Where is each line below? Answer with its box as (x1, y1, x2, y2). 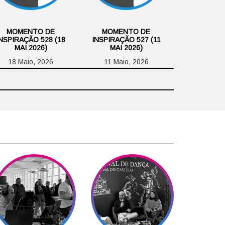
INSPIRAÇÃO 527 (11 (91, 35, 161, 44)
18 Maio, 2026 (8, 57, 53, 66)
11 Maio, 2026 (103, 57, 149, 66)
